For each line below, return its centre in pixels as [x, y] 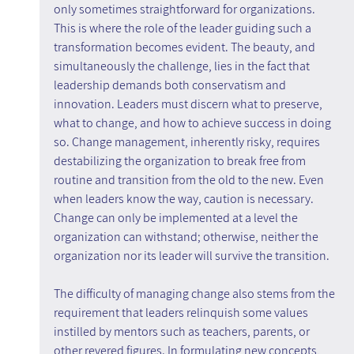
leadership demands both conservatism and [171, 85]
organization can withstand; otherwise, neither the [187, 237]
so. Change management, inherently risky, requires [188, 142]
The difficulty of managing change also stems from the [195, 294]
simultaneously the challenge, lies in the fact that [183, 66]
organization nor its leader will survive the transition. [191, 256]
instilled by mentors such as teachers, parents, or [183, 332]
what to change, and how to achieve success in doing [193, 123]
